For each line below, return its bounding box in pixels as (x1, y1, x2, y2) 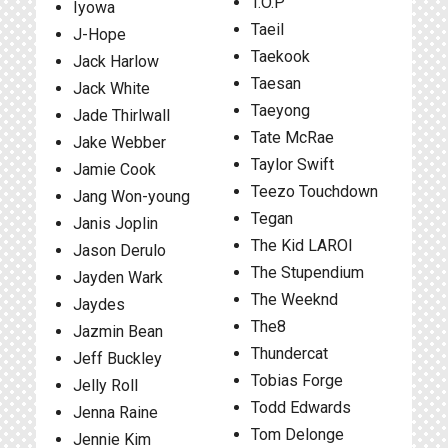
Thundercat (250, 344, 328, 363)
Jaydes (73, 295, 125, 314)
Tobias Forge (250, 371, 343, 390)
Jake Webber (73, 133, 166, 152)
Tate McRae (250, 128, 334, 147)
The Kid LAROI (250, 236, 353, 255)
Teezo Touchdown (250, 182, 378, 201)
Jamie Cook (73, 160, 156, 179)
